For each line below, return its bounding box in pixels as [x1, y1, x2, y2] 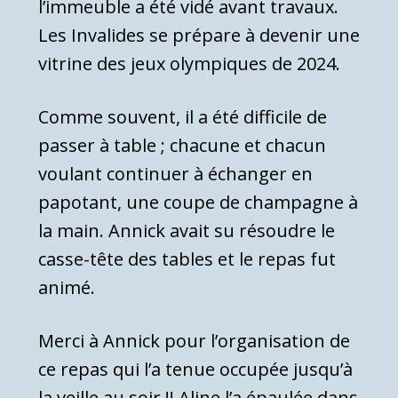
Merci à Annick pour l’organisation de [38, 328, 350, 353]
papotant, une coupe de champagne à [38, 189, 358, 214]
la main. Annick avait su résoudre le [38, 218, 335, 243]
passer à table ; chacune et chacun [38, 132, 326, 157]
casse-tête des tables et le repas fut [38, 246, 336, 271]
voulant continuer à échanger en [38, 161, 313, 186]
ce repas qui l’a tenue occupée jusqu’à [38, 356, 353, 381]
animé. [38, 275, 95, 299]
